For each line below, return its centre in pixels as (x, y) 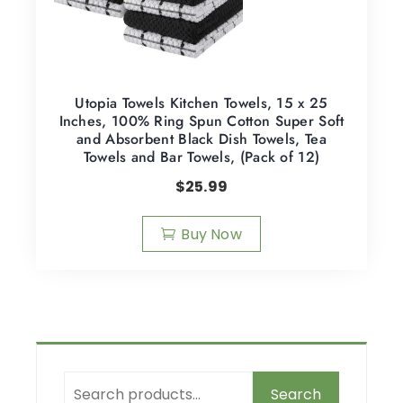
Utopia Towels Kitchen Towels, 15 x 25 (201, 103)
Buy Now (211, 235)
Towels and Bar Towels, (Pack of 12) (201, 157)
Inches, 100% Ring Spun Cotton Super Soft (201, 121)
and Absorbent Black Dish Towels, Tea (201, 139)
